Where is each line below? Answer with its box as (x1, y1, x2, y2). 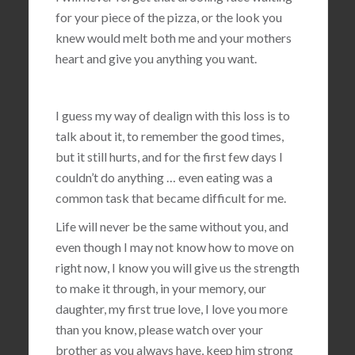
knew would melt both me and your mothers (55, 30, 292, 45)
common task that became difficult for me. (55, 190, 286, 205)
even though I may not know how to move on (55, 239, 294, 254)
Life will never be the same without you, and (55, 219, 288, 234)
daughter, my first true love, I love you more (55, 301, 288, 316)
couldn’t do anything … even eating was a (55, 170, 273, 185)
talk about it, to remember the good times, (55, 128, 284, 143)
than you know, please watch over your (55, 322, 263, 337)
